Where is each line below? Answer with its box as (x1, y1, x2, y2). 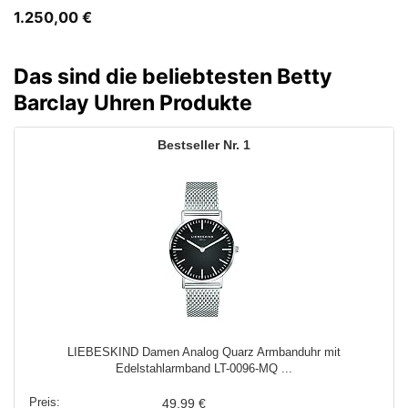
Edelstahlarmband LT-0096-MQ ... (116, 362, 292, 376)
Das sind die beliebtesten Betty (14, 63, 332, 89)
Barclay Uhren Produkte (14, 89, 252, 116)
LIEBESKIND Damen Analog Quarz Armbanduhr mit (67, 345, 341, 360)
